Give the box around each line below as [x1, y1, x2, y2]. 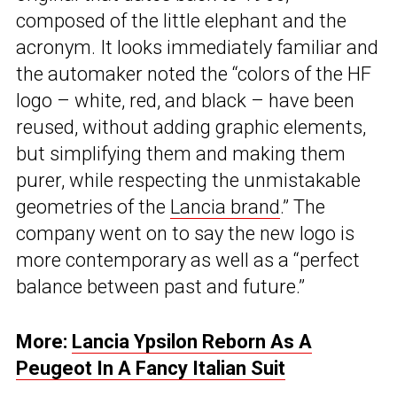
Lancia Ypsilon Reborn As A [72, 331, 312, 354]
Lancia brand [170, 196, 280, 219]
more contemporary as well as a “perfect [16, 249, 360, 272]
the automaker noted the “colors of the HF [16, 63, 371, 86]
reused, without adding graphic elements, [16, 116, 366, 139]
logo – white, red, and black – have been [16, 90, 354, 113]
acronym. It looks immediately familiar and [16, 36, 378, 59]
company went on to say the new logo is [16, 222, 354, 245]
